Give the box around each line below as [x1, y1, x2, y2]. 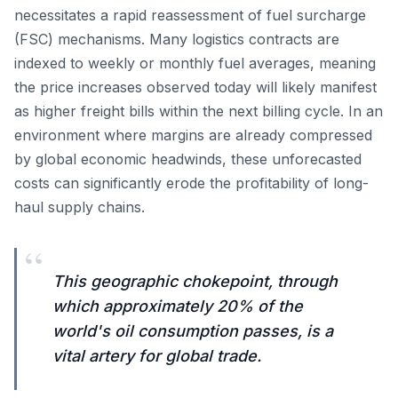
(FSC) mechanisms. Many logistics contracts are [14, 30, 339, 48]
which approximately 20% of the [52, 297, 303, 315]
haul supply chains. [14, 198, 145, 216]
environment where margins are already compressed [14, 126, 372, 144]
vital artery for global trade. [52, 346, 261, 365]
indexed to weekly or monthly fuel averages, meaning [14, 54, 376, 72]
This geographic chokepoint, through [52, 272, 338, 291]
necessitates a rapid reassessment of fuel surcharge [14, 6, 366, 24]
